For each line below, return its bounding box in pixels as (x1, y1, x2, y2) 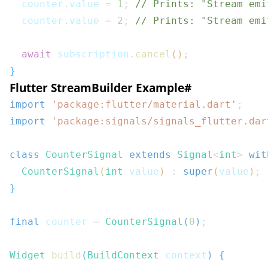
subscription (51, 48, 129, 60)
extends (129, 149, 171, 160)
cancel (135, 48, 171, 60)
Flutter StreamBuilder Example (10, 80, 184, 95)
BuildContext (87, 249, 159, 261)
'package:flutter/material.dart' (51, 99, 237, 110)
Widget (10, 249, 45, 261)
